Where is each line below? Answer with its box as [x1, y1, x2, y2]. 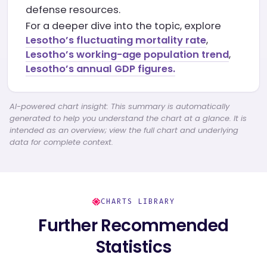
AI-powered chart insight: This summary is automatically [10, 101, 229, 112]
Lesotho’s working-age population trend [26, 48, 229, 61]
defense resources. [26, 3, 120, 17]
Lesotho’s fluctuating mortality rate [26, 33, 206, 47]
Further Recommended [38, 214, 229, 237]
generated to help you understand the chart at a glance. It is [10, 113, 247, 124]
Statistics [95, 235, 172, 259]
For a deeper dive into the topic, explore [26, 19, 221, 33]
